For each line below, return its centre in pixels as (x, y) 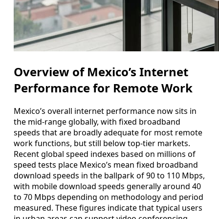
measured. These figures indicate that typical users (108, 208)
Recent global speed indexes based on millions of (105, 154)
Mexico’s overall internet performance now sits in (105, 111)
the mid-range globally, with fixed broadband (97, 121)
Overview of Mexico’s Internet (101, 71)
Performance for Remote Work (103, 88)
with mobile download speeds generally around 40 (107, 186)
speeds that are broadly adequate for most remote (108, 132)
